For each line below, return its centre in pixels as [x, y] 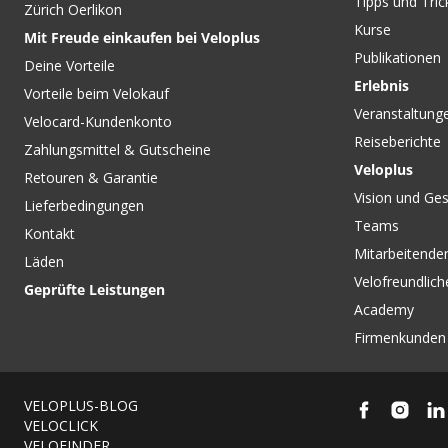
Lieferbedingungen [84, 205]
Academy [384, 309]
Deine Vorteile [69, 65]
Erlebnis [381, 85]
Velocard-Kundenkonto [98, 121]
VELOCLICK [61, 425]
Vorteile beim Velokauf [96, 93]
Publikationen [397, 57]
